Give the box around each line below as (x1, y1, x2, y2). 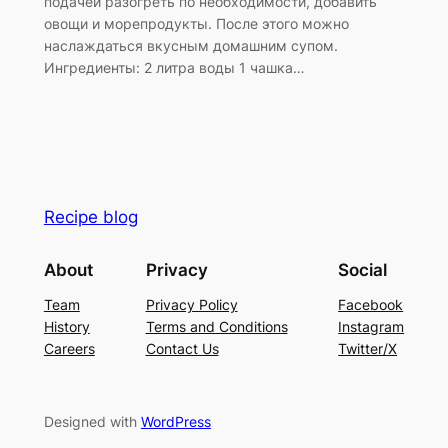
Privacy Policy (145, 296, 238, 314)
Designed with (43, 412, 141, 430)
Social (338, 260, 388, 281)
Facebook (338, 296, 404, 314)
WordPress (140, 412, 211, 430)
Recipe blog (43, 206, 138, 227)
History (43, 318, 90, 336)
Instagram (338, 318, 405, 336)
